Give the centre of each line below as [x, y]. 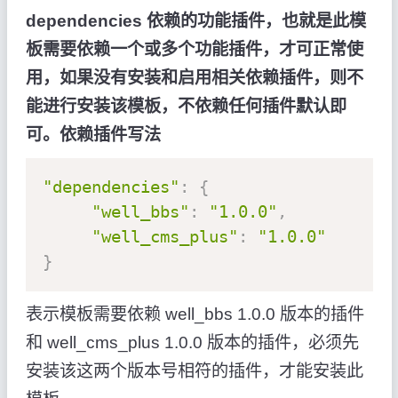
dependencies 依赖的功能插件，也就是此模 [195, 21]
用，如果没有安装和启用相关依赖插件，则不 [194, 78]
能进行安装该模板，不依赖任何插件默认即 [186, 107]
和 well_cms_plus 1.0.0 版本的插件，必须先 [192, 342]
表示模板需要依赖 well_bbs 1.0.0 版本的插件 [195, 314]
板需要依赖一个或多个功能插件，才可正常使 [194, 50]
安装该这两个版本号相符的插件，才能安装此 [194, 370]
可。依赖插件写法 [93, 135]
